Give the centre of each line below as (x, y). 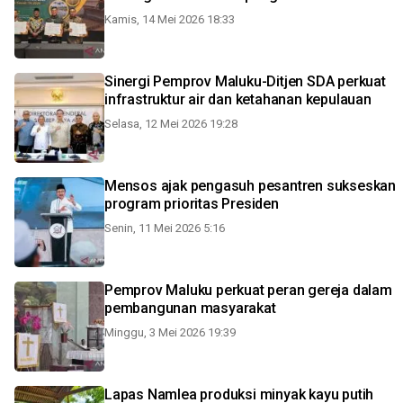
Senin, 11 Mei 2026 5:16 (165, 228)
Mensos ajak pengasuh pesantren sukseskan (250, 186)
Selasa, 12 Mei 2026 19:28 (171, 124)
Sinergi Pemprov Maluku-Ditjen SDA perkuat (245, 81)
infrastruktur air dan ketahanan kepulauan (238, 99)
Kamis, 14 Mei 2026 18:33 (170, 19)
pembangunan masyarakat (190, 308)
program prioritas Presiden (192, 204)
